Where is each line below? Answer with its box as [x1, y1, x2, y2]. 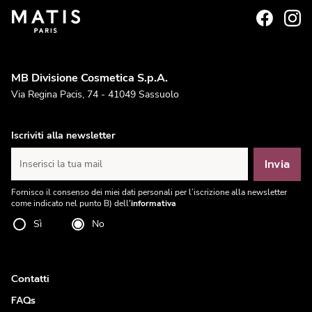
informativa [131, 198, 176, 210]
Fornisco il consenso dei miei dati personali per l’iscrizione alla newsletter [11, 187, 287, 198]
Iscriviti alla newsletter [11, 129, 115, 143]
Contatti [11, 272, 49, 287]
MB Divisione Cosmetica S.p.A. [11, 70, 168, 86]
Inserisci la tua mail [19, 157, 102, 171]
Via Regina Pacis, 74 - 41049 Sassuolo [11, 88, 179, 102]
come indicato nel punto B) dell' [11, 198, 131, 210]
